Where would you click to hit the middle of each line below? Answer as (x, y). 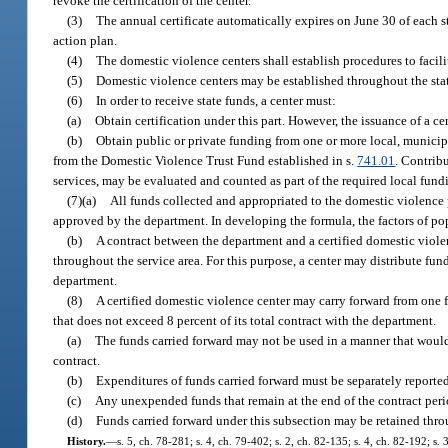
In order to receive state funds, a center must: (216, 100)
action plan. (85, 40)
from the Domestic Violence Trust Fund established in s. (205, 160)
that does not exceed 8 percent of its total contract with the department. (245, 320)
